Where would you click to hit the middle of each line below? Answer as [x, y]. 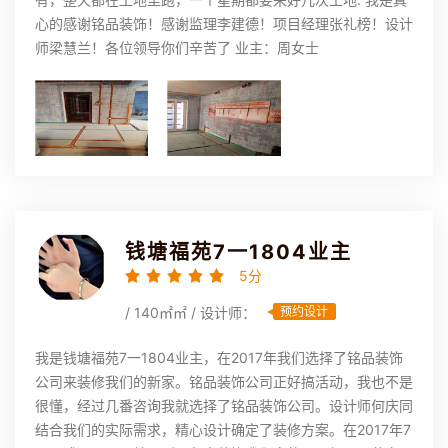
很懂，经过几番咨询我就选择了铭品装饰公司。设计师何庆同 [224, 406]
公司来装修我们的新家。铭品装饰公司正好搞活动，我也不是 [224, 382]
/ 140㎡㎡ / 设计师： [190, 313]
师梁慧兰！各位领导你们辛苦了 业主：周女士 [177, 48]
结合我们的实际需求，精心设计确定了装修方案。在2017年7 [223, 430]
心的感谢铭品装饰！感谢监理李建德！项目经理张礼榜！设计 [224, 24]
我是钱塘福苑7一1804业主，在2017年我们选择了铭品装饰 [219, 358]
